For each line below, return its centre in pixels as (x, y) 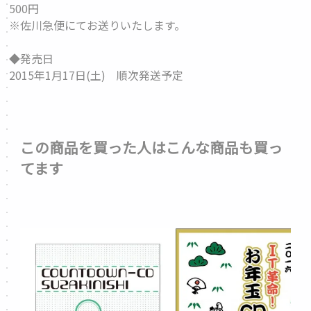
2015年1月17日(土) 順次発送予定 (96, 75)
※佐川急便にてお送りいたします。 (98, 25)
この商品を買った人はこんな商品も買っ (152, 147)
